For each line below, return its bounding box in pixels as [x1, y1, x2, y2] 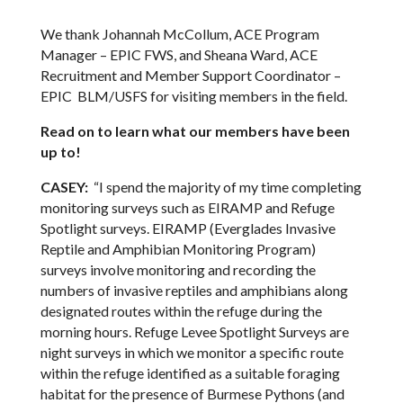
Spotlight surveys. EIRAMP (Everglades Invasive [40, 219, 336, 237]
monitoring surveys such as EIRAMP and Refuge [40, 198, 335, 216]
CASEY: [40, 177, 88, 195]
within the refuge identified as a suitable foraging [40, 363, 340, 381]
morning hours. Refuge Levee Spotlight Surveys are [40, 322, 349, 340]
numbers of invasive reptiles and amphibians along [40, 281, 348, 299]
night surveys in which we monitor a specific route [40, 343, 344, 361]
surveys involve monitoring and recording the [40, 260, 316, 278]
